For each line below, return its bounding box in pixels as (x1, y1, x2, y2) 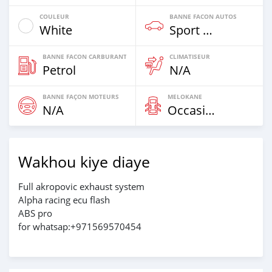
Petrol (42, 61, 76, 78)
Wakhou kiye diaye (18, 151, 150, 172)
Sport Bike (203, 21, 212, 38)
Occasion (205, 101, 215, 118)
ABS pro (18, 206, 52, 219)
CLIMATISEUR (169, 52, 210, 61)
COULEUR (39, 12, 69, 21)
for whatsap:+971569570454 (18, 220, 141, 233)
